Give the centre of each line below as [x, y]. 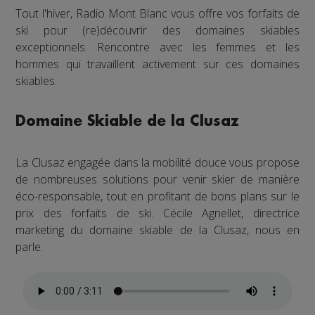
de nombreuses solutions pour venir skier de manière [157, 179]
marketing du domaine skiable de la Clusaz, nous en [157, 230]
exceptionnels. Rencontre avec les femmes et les [157, 47]
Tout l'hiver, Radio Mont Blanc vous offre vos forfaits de [157, 13]
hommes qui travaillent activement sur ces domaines [157, 64]
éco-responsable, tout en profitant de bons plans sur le [157, 196]
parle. [30, 246]
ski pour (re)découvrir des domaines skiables [157, 30]
